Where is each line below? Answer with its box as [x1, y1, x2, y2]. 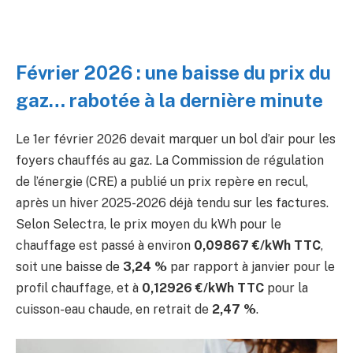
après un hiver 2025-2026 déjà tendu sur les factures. [16, 195, 329, 210]
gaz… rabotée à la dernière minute [16, 89, 323, 111]
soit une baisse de [16, 258, 123, 274]
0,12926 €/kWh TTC [142, 280, 264, 295]
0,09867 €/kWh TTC [194, 237, 321, 253]
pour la [264, 280, 308, 295]
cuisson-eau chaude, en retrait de [16, 301, 212, 317]
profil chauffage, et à [16, 280, 142, 295]
